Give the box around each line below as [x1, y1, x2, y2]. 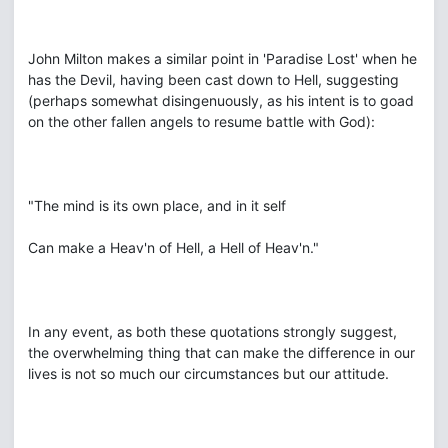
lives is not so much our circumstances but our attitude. [28, 365, 389, 382]
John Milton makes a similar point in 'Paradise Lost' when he [28, 50, 417, 67]
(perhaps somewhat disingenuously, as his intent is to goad [28, 92, 414, 109]
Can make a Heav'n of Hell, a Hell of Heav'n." [28, 239, 319, 256]
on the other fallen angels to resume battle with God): [28, 113, 375, 130]
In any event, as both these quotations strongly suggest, [28, 323, 397, 340]
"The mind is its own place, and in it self [28, 197, 286, 214]
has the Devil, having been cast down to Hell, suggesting [28, 71, 399, 88]
